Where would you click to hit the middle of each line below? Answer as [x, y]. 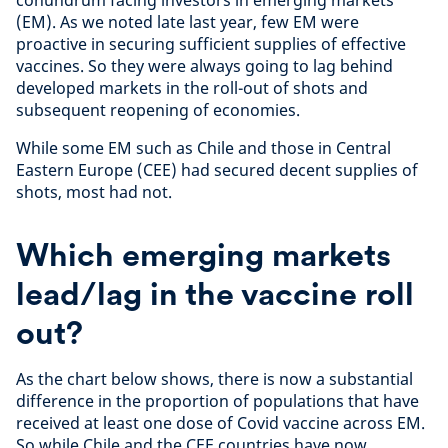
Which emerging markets [203, 255]
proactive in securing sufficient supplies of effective [211, 44]
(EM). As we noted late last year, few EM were [187, 22]
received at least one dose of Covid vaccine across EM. [220, 423]
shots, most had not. [94, 192]
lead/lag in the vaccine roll [215, 294]
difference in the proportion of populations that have [217, 401]
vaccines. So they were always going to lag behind [204, 66]
